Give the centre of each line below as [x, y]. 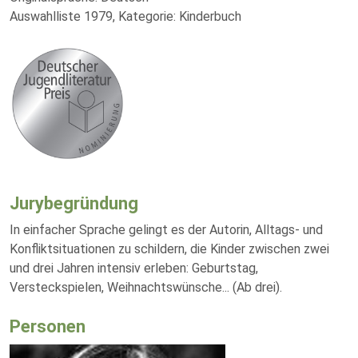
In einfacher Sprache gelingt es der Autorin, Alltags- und [166, 230]
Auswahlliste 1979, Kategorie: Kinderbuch [125, 16]
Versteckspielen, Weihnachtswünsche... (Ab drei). [146, 287]
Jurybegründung [74, 203]
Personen [48, 326]
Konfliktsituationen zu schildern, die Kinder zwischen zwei [169, 249]
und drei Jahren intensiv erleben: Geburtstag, [134, 268]
